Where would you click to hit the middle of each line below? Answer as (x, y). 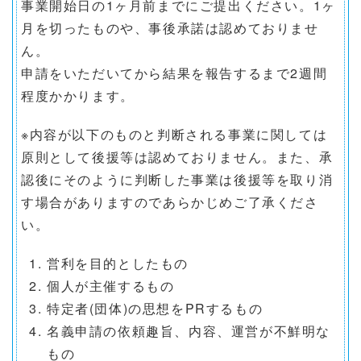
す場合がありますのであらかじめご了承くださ (170, 201)
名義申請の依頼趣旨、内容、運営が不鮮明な (189, 330)
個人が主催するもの (111, 285)
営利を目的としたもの (118, 263)
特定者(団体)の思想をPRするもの (155, 308)
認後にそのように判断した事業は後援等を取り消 (177, 179)
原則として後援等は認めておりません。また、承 (177, 156)
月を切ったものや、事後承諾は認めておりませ (170, 27)
